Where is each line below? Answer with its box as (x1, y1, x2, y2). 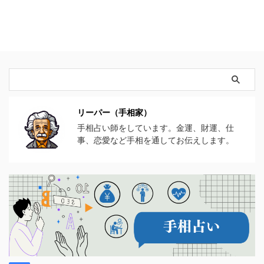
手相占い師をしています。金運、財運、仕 (77, 122, 234, 133)
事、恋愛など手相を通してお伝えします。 (77, 134, 234, 145)
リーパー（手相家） (77, 107, 151, 117)
